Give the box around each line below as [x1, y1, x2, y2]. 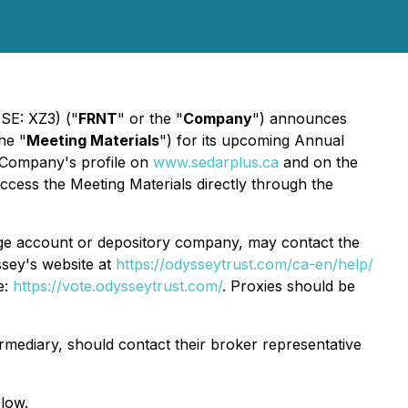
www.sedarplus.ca [153, 153, 279, 171]
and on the [279, 153, 358, 171]
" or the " [117, 109, 183, 127]
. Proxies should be [222, 277, 355, 295]
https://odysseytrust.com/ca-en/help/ [116, 255, 373, 273]
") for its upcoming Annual [159, 131, 344, 149]
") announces [252, 109, 347, 127]
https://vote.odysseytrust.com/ [13, 277, 222, 295]
